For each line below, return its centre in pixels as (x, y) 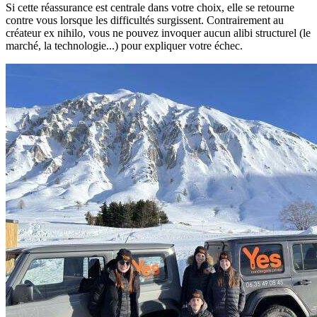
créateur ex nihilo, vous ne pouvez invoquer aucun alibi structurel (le (158, 33)
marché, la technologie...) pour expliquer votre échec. (124, 45)
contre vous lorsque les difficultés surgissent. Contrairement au (145, 20)
